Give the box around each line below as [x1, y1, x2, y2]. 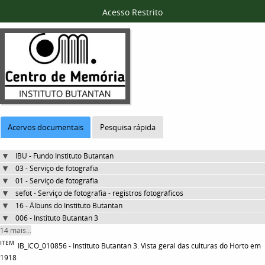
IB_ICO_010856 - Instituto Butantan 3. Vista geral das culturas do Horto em [18, 241, 261, 251]
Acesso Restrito [102, 7, 163, 18]
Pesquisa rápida [100, 122, 156, 133]
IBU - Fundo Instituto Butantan [15, 151, 114, 161]
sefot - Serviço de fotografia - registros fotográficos [15, 188, 183, 199]
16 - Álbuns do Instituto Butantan [15, 201, 122, 211]
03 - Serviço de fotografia [15, 163, 98, 174]
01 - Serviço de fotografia [15, 176, 98, 186]
